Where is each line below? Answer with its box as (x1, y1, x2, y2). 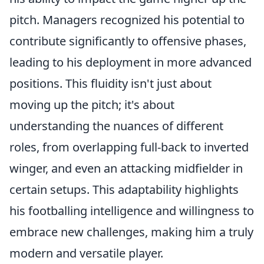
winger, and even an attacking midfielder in (9, 160, 243, 176)
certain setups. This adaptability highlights (9, 181, 239, 197)
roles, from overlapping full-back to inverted (9, 139, 249, 155)
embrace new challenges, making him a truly (9, 224, 253, 240)
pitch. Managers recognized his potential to (9, 12, 245, 28)
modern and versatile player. (9, 245, 163, 261)
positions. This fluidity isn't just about (9, 75, 212, 91)
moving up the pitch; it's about (9, 97, 174, 113)
